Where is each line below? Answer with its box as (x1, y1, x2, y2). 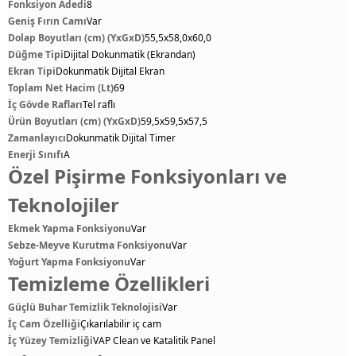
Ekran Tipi (8, 64, 56, 78)
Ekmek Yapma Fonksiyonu (8, 222, 131, 235)
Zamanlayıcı (8, 131, 66, 145)
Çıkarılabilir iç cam (80, 317, 161, 331)
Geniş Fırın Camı (8, 14, 87, 28)
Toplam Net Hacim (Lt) (8, 81, 114, 95)
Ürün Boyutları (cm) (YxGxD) (8, 114, 141, 128)
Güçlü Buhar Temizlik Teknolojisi (8, 300, 162, 314)
